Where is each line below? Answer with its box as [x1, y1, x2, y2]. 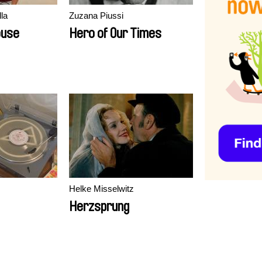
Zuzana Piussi [69, 11, 123, 20]
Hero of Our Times [69, 26, 161, 40]
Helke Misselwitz [69, 184, 134, 194]
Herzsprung [69, 199, 129, 213]
